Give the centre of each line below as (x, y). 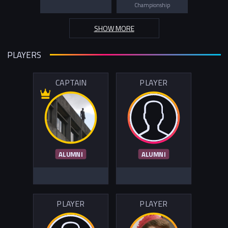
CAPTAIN (71, 83)
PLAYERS (24, 55)
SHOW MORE (114, 28)
